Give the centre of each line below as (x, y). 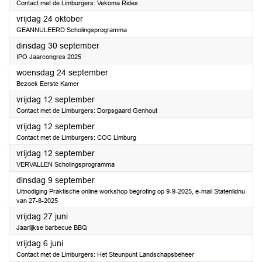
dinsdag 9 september (56, 180)
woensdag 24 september (62, 73)
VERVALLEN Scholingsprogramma (65, 164)
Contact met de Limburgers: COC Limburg (76, 137)
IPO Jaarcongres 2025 (49, 57)
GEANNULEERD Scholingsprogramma (72, 30)
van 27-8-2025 (37, 201)
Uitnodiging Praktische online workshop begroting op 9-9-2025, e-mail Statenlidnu (131, 191)
